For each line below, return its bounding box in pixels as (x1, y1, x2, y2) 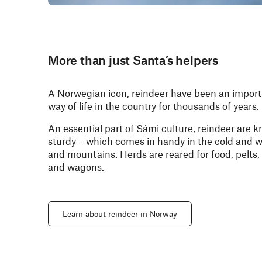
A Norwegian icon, (48, 87, 132, 99)
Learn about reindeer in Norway (63, 209, 177, 219)
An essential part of (48, 122, 136, 134)
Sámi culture (136, 122, 193, 134)
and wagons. (48, 161, 104, 173)
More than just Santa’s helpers (48, 53, 218, 67)
